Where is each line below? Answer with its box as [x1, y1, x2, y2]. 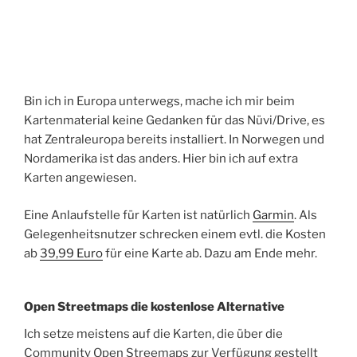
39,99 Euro [40, 245, 103, 261]
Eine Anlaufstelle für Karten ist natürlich [24, 207, 253, 222]
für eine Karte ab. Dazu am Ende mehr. [103, 245, 317, 261]
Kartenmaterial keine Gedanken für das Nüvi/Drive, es [24, 113, 325, 128]
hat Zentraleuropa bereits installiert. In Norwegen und [24, 132, 324, 147]
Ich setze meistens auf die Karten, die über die [24, 327, 283, 342]
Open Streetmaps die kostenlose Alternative [24, 299, 284, 314]
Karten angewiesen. [24, 171, 136, 186]
